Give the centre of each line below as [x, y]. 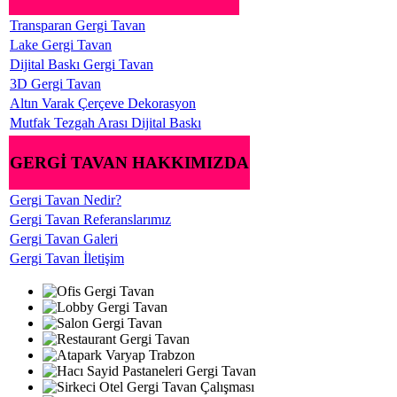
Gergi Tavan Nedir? [66, 200]
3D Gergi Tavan [55, 84]
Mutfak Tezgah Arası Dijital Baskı [105, 123]
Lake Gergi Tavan [61, 45]
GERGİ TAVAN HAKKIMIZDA [129, 162]
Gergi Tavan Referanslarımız [90, 220]
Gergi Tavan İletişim [67, 259]
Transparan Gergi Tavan [78, 26]
